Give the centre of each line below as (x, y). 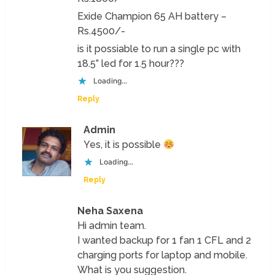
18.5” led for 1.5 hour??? (131, 63)
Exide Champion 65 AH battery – (152, 16)
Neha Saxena (110, 211)
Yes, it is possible (124, 144)
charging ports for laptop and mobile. (163, 255)
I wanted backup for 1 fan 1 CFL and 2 (165, 240)
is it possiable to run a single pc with (159, 48)
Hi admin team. (112, 225)
